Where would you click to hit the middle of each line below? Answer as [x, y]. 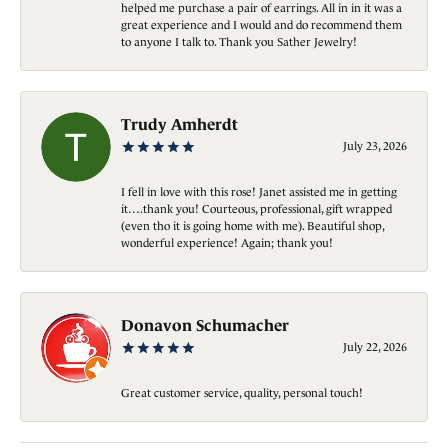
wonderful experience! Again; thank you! [227, 242]
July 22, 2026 [375, 346]
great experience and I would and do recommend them [261, 24]
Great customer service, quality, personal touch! [242, 392]
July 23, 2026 [375, 145]
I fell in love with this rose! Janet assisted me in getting [259, 191]
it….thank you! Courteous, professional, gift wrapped [256, 208]
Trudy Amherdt [179, 123]
